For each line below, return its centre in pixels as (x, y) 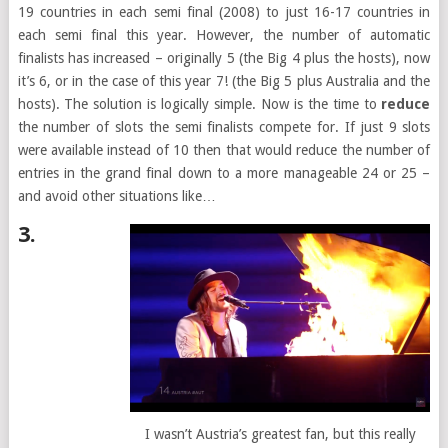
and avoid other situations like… (116, 196)
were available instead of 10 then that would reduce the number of (224, 150)
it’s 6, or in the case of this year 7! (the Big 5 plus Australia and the (224, 81)
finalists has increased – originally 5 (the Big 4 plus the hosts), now (224, 58)
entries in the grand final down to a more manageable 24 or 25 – (224, 173)
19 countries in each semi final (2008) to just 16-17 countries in (224, 12)
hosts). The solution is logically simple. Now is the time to (199, 104)
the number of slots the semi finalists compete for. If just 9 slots (224, 127)
